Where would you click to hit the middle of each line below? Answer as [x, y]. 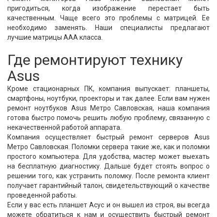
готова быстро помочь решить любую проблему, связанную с [108, 118]
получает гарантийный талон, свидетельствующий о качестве [108, 186]
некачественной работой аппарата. [64, 127]
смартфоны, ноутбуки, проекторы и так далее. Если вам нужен [108, 98]
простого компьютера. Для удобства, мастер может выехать [108, 156]
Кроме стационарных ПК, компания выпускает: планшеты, [108, 89]
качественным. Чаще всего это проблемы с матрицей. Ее [108, 18]
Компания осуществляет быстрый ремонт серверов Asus [108, 137]
